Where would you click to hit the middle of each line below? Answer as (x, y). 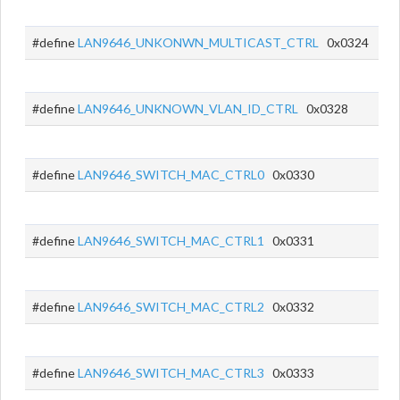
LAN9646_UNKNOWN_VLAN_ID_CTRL (188, 108)
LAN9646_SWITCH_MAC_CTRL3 (171, 373)
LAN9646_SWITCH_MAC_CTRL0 (171, 175)
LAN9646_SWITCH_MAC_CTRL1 (171, 241)
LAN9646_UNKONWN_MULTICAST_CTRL (198, 42)
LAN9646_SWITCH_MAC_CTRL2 (171, 307)
